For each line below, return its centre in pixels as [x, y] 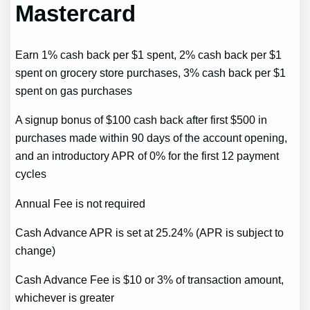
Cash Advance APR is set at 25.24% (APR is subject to [150, 232]
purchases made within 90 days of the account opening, [152, 138]
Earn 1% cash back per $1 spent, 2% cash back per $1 [149, 55]
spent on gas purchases [74, 91]
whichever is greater [65, 298]
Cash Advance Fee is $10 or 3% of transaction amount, [150, 280]
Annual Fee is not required [81, 203]
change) [36, 250]
